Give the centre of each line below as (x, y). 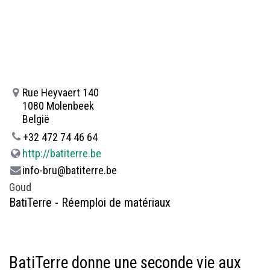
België (36, 119)
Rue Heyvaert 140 (60, 93)
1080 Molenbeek (58, 106)
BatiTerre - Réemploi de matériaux (90, 203)
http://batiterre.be (61, 154)
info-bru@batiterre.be (69, 171)
